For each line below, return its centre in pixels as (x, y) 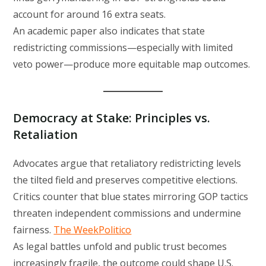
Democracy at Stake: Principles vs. (112, 118)
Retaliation (46, 135)
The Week (76, 230)
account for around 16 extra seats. (90, 15)
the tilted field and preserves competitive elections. (126, 180)
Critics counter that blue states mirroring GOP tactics (131, 197)
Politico (115, 230)
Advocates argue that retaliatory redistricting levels (127, 164)
